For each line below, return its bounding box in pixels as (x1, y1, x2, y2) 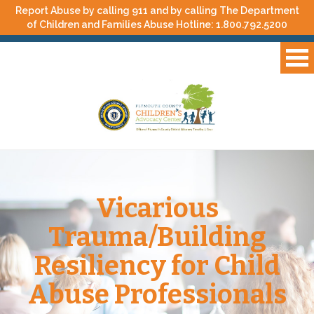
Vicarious (95, 192, 219, 225)
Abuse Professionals (27, 278, 287, 311)
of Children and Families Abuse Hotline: (27, 19, 216, 30)
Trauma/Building (48, 221, 266, 254)
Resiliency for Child (34, 250, 280, 282)
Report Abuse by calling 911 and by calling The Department (15, 5, 299, 16)
